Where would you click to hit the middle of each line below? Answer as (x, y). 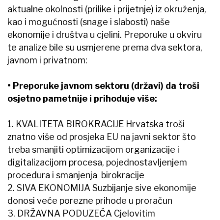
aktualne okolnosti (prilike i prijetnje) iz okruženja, (107, 9)
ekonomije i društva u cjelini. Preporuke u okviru (105, 35)
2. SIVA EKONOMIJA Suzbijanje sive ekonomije (102, 188)
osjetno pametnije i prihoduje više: (82, 99)
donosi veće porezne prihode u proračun (90, 201)
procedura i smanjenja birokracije (77, 175)
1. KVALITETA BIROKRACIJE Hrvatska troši (96, 124)
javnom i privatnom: (47, 60)
